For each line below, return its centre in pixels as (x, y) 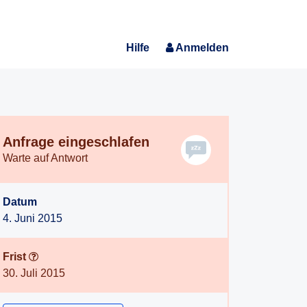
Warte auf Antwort (45, 158)
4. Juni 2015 (33, 218)
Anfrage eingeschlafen (76, 142)
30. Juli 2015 (34, 273)
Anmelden (202, 48)
